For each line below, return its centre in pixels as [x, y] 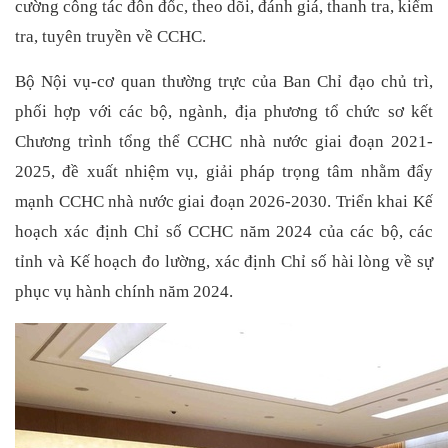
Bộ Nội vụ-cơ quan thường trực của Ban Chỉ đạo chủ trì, [224, 82]
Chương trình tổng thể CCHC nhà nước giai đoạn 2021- [224, 142]
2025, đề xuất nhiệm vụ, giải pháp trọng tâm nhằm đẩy [224, 172]
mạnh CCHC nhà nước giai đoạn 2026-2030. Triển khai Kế [224, 202]
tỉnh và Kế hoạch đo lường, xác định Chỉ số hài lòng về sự [224, 262]
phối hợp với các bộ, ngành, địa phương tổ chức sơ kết [224, 112]
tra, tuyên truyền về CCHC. [110, 36]
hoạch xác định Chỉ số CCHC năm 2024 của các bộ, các [224, 232]
